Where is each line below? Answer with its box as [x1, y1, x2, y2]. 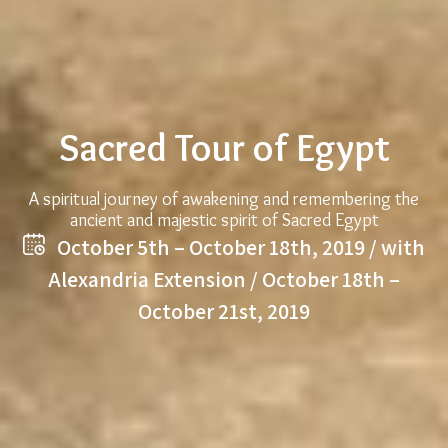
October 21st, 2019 [138, 297, 310, 325]
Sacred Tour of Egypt [58, 124, 390, 171]
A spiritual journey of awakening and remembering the [29, 188, 419, 210]
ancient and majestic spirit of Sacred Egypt [69, 209, 379, 231]
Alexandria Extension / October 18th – [48, 265, 400, 293]
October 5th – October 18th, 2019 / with [53, 233, 425, 261]
